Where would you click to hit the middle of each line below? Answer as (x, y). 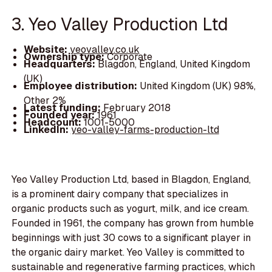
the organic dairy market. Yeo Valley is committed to (128, 253)
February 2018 (137, 107)
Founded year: (60, 115)
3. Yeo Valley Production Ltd (120, 24)
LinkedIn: (47, 129)
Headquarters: (60, 64)
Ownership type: (65, 56)
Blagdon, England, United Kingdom (174, 64)
